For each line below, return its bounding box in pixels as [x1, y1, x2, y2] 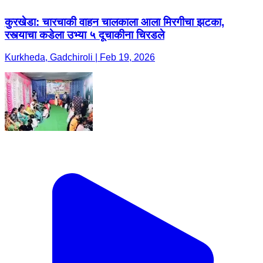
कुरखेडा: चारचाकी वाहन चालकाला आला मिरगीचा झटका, [5, 15, 224, 28]
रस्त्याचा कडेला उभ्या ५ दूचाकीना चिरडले [5, 28, 164, 41]
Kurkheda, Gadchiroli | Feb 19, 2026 [5, 52, 155, 63]
